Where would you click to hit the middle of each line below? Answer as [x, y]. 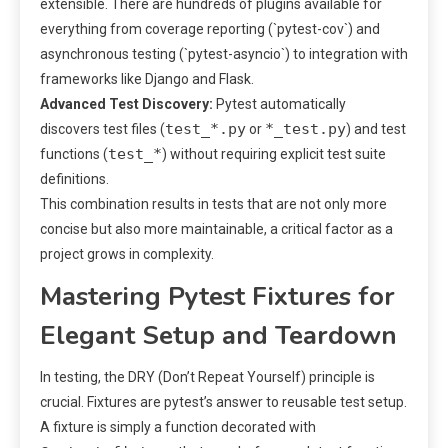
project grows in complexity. [127, 253]
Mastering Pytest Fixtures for [217, 296]
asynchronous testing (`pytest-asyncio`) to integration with [224, 53]
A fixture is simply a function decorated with [178, 426]
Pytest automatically [279, 103]
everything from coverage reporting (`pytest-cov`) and [210, 28]
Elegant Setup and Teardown [218, 335]
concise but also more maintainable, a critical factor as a [216, 228]
